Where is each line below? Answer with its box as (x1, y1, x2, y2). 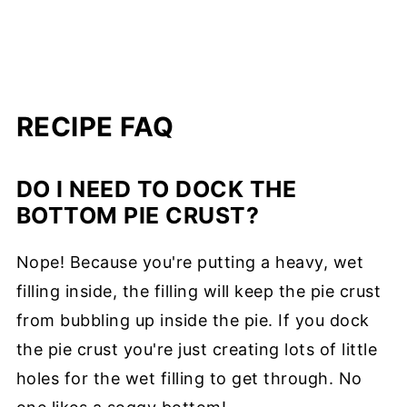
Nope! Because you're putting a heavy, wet (15, 252, 364, 272)
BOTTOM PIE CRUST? (15, 201, 260, 229)
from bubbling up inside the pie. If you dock (15, 310, 370, 330)
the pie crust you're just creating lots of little (15, 339, 378, 359)
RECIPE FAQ (15, 110, 174, 143)
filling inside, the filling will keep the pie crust (15, 281, 382, 301)
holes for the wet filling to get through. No (15, 368, 362, 388)
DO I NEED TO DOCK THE (15, 174, 297, 203)
